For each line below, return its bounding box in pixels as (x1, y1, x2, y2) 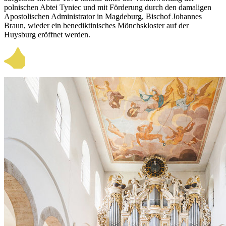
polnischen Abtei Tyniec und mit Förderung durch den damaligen (4, 3, 211, 12)
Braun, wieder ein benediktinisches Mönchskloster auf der (4, 21, 189, 30)
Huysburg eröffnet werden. (4, 30, 90, 39)
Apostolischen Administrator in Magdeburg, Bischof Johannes (4, 12, 202, 21)
